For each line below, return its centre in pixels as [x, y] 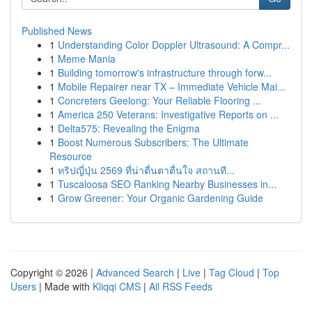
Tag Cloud [232, 272]
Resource [71, 156]
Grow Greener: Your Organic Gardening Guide [161, 198]
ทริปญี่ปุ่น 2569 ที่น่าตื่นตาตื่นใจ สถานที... [146, 170]
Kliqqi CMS [117, 286]
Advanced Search [135, 272]
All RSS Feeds [181, 286]
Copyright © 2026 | [53, 272]
